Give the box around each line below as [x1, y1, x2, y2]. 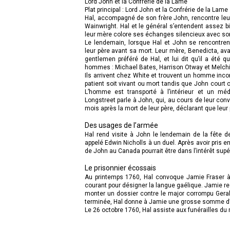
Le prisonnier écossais [85, 163, 156, 172]
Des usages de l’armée [85, 121, 160, 129]
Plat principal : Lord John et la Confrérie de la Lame [85, 6, 228, 13]
